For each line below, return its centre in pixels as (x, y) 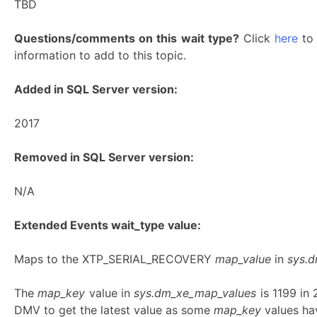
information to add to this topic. (100, 55)
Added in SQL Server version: (96, 89)
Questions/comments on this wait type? (127, 38)
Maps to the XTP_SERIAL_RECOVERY (115, 259)
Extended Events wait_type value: (108, 225)
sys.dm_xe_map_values (197, 293)
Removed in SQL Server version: (104, 157)
